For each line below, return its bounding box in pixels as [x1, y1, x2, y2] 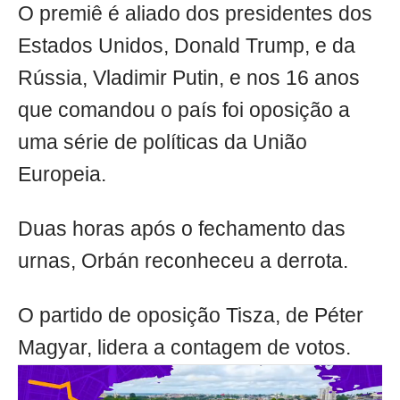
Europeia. [18, 163, 106, 187]
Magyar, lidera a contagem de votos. [18, 337, 351, 360]
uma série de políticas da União [18, 131, 307, 154]
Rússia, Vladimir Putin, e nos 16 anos [18, 67, 360, 90]
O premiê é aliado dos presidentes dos [18, 3, 372, 26]
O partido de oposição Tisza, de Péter [18, 304, 363, 328]
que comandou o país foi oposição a [18, 99, 350, 122]
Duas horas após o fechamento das [18, 218, 346, 241]
